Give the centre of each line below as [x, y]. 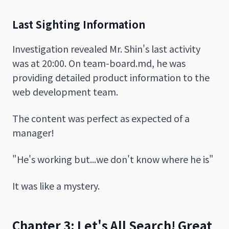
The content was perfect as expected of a [101, 118]
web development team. [65, 91]
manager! [33, 132]
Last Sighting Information [79, 24]
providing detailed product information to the [111, 77]
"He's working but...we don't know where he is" [113, 159]
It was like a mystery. [56, 185]
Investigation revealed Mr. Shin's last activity [106, 48]
